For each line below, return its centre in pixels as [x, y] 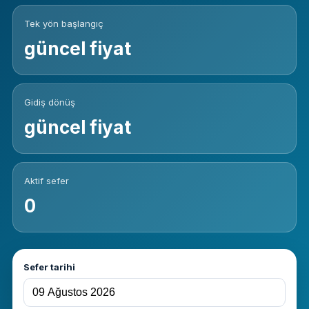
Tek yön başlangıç [64, 23]
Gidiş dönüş [50, 102]
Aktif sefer [47, 181]
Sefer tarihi [49, 267]
